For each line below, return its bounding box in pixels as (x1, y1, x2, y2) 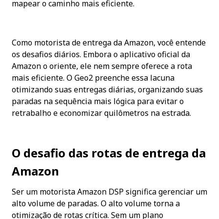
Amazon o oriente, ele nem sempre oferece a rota (12, 60, 192, 71)
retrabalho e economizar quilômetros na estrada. (12, 107, 191, 118)
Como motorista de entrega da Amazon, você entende (12, 37, 206, 48)
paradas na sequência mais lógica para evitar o (12, 95, 184, 107)
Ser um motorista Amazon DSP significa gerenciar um (12, 186, 207, 197)
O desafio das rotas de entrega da (12, 145, 206, 161)
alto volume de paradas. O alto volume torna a (12, 198, 180, 209)
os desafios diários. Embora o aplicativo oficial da (12, 48, 190, 60)
